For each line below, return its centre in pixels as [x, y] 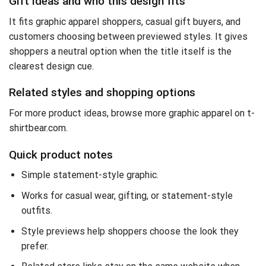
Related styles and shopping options [102, 93]
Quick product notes [61, 154]
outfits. [37, 210]
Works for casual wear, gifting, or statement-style [127, 195]
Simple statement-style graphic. [90, 175]
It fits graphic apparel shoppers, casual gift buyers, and [125, 21]
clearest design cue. [51, 66]
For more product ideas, [60, 113]
